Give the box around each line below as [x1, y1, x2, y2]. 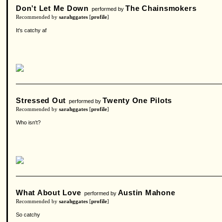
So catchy [16, 212, 40, 218]
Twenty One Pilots [103, 96, 172, 105]
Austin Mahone [117, 188, 175, 197]
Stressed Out [16, 96, 66, 105]
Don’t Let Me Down [16, 4, 89, 12]
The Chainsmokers [125, 4, 197, 12]
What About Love [16, 188, 81, 197]
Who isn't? [16, 119, 41, 125]
